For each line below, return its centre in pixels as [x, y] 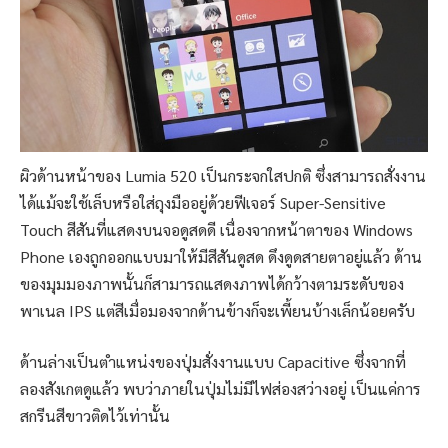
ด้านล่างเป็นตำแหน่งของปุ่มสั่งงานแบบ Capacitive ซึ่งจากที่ [213, 362]
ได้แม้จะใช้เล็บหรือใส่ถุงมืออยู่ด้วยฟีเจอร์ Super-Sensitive [203, 202]
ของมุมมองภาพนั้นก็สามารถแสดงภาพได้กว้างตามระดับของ [212, 283]
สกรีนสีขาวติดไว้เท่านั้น [95, 416]
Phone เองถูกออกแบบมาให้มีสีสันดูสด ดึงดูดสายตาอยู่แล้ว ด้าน [221, 256]
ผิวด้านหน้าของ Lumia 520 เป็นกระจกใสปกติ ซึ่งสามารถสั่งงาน [223, 175]
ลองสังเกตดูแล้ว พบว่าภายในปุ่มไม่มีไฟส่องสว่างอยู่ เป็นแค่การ [220, 389]
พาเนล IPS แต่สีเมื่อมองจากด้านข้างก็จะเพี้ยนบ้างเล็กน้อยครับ [217, 310]
